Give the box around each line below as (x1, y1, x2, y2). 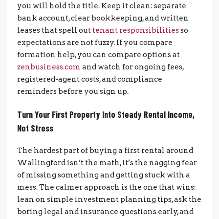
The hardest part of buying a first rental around (17, 146, 193, 155)
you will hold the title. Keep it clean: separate (17, 1, 186, 10)
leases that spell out (17, 25, 92, 35)
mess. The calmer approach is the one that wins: (17, 182, 196, 192)
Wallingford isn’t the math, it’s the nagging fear (17, 158, 197, 167)
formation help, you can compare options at (17, 50, 180, 59)
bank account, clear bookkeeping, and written (17, 13, 189, 22)
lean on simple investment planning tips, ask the (17, 195, 201, 204)
